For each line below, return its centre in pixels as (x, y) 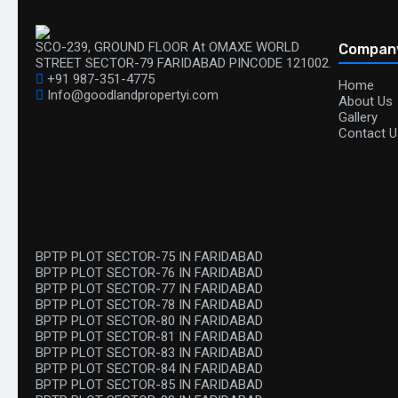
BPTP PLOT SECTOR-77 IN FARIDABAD (149, 289)
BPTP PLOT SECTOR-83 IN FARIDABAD (149, 353)
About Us (366, 101)
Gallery (358, 117)
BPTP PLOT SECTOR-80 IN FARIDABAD (149, 321)
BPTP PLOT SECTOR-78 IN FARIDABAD (149, 305)
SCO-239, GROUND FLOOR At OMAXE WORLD (167, 47)
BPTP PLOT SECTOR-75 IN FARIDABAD (149, 257)
